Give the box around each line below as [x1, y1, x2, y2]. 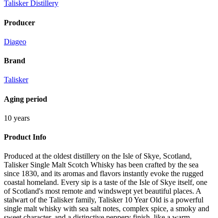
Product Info [4, 133, 46, 142]
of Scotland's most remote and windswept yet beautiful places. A [4, 187, 201, 196]
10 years [4, 113, 30, 122]
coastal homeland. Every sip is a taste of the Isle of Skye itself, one [4, 178, 207, 187]
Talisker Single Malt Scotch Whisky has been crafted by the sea [4, 161, 199, 169]
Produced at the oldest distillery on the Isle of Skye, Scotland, [4, 152, 192, 161]
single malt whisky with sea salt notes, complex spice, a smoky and [4, 204, 209, 213]
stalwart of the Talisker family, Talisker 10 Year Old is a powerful [4, 196, 203, 204]
